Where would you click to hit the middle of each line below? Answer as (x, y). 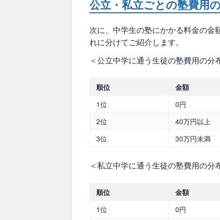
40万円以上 (193, 122)
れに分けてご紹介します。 (137, 42)
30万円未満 (193, 139)
